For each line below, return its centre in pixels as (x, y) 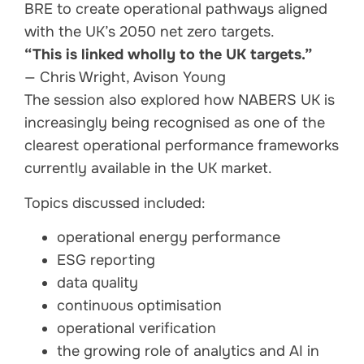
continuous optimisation (139, 305)
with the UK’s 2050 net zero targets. (149, 32)
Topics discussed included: (115, 203)
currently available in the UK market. (148, 169)
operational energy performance (169, 237)
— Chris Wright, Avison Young (125, 78)
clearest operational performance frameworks (182, 146)
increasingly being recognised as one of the (175, 123)
